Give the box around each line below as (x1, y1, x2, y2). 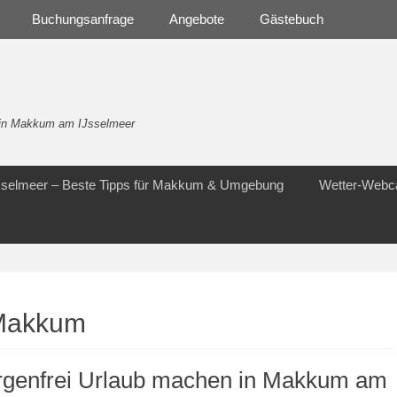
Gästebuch (260, 12, 323, 27)
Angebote (169, 12, 224, 27)
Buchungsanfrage (32, 12, 134, 27)
